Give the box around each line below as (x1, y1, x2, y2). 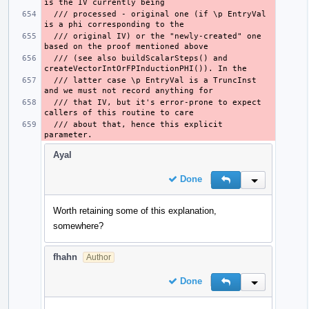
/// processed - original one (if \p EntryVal (44, 9, 54, 19)
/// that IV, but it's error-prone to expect (44, 97, 54, 107)
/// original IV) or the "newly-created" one (44, 31, 54, 41)
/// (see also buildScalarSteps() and (44, 53, 54, 63)
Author (86, 252, 111, 262)
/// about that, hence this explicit (44, 119, 54, 129)
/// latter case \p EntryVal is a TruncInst (44, 75, 54, 85)
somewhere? (53, 220, 103, 231)
